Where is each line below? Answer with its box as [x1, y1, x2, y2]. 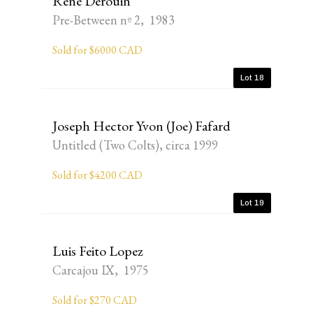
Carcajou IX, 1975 [52, 262, 149, 278]
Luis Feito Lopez [52, 242, 143, 260]
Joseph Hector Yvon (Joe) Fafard [52, 117, 231, 135]
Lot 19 [240, 198, 264, 208]
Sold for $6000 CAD [52, 43, 143, 57]
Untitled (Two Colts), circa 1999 [52, 137, 218, 153]
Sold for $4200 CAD [52, 168, 143, 182]
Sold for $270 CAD [52, 293, 137, 307]
